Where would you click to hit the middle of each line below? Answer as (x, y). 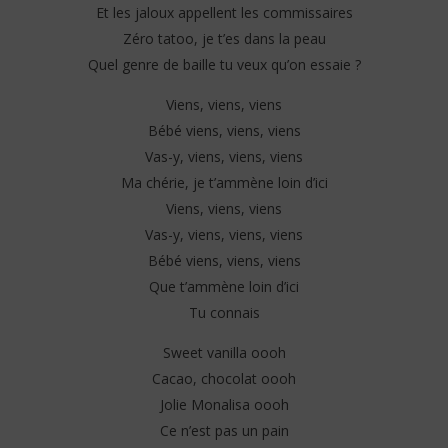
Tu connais (224, 312)
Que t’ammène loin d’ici (224, 286)
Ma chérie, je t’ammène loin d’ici (224, 182)
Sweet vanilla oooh (224, 352)
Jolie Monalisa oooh (224, 404)
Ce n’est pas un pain (224, 430)
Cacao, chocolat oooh (224, 378)
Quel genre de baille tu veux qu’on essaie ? (224, 64)
